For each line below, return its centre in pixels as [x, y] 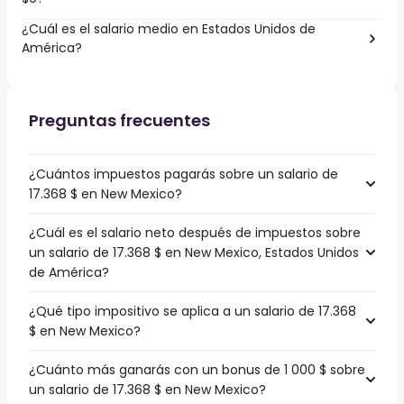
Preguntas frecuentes [119, 120]
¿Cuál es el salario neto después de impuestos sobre [195, 233]
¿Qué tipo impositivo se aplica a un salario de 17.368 [193, 311]
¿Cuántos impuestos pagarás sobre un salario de [184, 174]
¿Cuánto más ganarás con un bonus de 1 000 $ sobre [197, 370]
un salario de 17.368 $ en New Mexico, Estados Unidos [194, 252]
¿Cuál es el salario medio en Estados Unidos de [169, 29]
